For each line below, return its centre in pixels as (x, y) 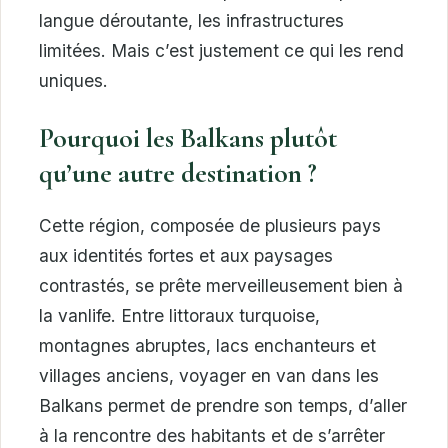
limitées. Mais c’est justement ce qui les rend (221, 50)
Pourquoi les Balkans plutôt (188, 139)
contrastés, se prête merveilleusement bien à (221, 286)
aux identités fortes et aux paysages (186, 256)
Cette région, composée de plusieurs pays (210, 226)
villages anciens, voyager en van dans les (209, 376)
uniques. (73, 80)
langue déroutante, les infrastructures (191, 20)
